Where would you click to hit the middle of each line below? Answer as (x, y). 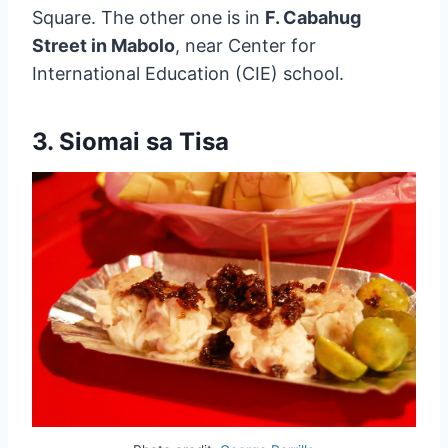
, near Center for (245, 45)
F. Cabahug (313, 17)
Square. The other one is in (148, 17)
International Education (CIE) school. (188, 73)
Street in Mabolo (103, 45)
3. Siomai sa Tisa (130, 141)
